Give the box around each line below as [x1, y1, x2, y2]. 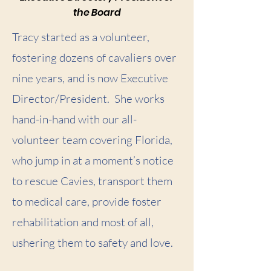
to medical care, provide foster [12, 194, 162, 209]
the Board [73, 5, 121, 19]
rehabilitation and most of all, [12, 214, 154, 229]
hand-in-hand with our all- [12, 111, 137, 126]
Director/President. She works [12, 91, 165, 106]
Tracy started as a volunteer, [12, 29, 149, 44]
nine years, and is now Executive [12, 70, 168, 85]
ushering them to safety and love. [12, 235, 175, 250]
